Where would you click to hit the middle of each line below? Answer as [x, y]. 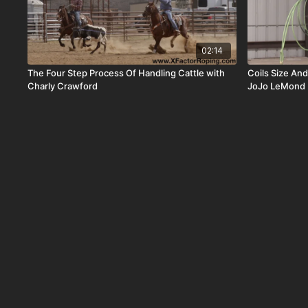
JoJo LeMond [277, 86]
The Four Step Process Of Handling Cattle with [126, 73]
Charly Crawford [63, 86]
